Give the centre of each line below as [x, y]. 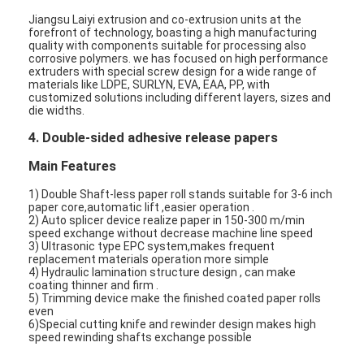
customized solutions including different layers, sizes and [180, 97]
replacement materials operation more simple [149, 259]
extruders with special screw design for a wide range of [173, 71]
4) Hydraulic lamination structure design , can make [162, 272]
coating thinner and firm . [94, 285]
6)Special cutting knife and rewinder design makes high [173, 324]
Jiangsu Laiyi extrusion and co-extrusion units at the [165, 19]
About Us [71, 343]
